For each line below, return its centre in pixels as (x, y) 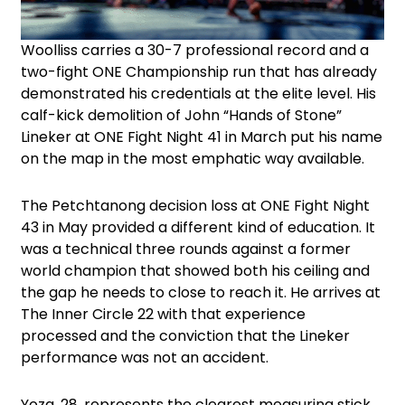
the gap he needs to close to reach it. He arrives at (201, 293)
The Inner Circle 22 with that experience (163, 315)
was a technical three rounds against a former (186, 250)
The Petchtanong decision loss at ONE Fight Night (195, 206)
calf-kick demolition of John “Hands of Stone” (181, 116)
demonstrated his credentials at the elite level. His (198, 94)
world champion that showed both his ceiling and (195, 271)
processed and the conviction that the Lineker (185, 336)
